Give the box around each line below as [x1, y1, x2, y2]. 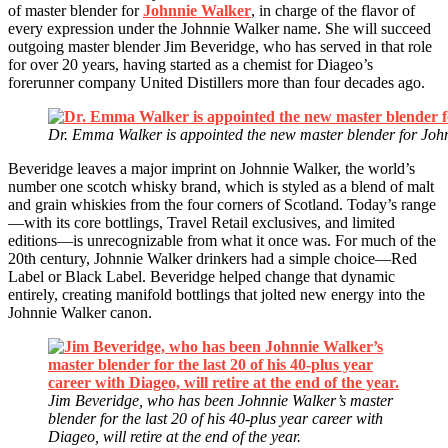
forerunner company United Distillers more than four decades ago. [8, 73, 425, 91]
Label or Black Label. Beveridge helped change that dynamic [8, 267, 395, 285]
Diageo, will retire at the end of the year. [48, 427, 301, 445]
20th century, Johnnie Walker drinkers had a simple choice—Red [8, 249, 417, 267]
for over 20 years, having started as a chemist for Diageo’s [8, 55, 373, 73]
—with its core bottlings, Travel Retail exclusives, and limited [8, 213, 395, 231]
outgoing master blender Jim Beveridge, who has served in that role [8, 37, 432, 55]
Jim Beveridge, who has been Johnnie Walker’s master [48, 391, 393, 409]
